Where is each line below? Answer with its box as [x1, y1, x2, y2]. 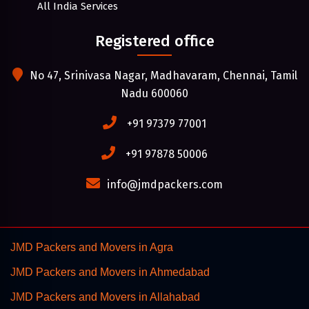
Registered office [94, 31, 215, 50]
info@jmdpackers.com [107, 177, 223, 191]
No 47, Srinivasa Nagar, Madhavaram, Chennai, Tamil [29, 68, 297, 82]
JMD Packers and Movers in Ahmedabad [10, 266, 210, 278]
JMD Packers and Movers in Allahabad [10, 290, 200, 303]
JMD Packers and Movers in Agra [10, 241, 173, 253]
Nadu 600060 [121, 86, 188, 100]
